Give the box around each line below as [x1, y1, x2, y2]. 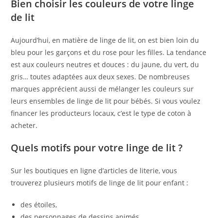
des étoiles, [20, 200, 57, 209]
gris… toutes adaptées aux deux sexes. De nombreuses [11, 72, 190, 81]
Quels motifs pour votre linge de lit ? [11, 141, 183, 154]
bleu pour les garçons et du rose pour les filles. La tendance [11, 47, 207, 57]
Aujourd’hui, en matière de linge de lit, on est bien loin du [11, 35, 200, 45]
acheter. [11, 120, 38, 130]
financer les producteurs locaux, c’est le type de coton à [11, 108, 192, 118]
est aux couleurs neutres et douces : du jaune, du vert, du [11, 59, 200, 69]
